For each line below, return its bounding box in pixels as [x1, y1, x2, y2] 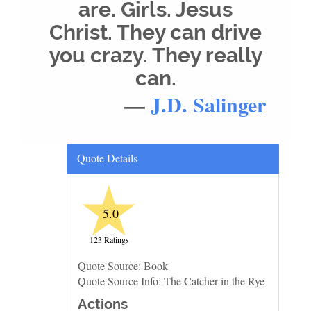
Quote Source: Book [78, 258, 168, 273]
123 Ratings [90, 234, 129, 245]
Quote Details [77, 151, 137, 165]
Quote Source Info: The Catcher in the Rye [78, 274, 264, 288]
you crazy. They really [49, 43, 262, 67]
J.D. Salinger [151, 89, 266, 119]
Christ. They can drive [49, 20, 262, 44]
